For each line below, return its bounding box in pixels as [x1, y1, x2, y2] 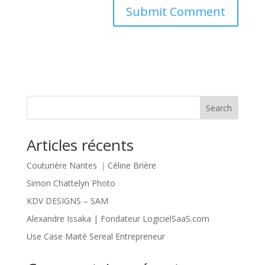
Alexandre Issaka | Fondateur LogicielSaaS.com [26, 213, 209, 224]
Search [206, 102, 232, 114]
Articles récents [26, 134, 134, 156]
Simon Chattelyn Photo [26, 177, 115, 189]
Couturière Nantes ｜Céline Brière [26, 160, 156, 171]
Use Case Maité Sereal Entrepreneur [26, 231, 165, 242]
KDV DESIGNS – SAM [26, 195, 108, 206]
